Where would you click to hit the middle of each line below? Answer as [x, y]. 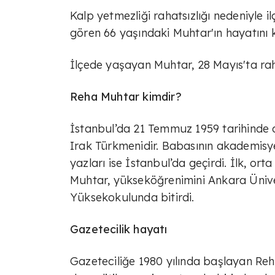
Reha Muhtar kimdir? [126, 96]
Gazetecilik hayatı [119, 229]
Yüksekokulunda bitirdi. [132, 197]
